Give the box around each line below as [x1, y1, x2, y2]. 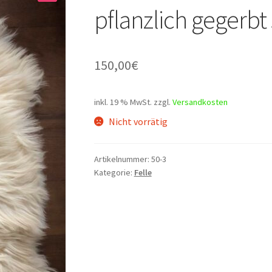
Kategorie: [93, 166, 134, 178]
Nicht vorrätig [109, 115, 168, 127]
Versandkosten [172, 96, 228, 107]
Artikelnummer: [93, 153, 151, 165]
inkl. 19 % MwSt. [93, 96, 152, 107]
